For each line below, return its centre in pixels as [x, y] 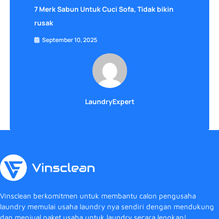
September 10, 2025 [70, 40]
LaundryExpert [109, 101]
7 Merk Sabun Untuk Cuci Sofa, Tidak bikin [104, 9]
